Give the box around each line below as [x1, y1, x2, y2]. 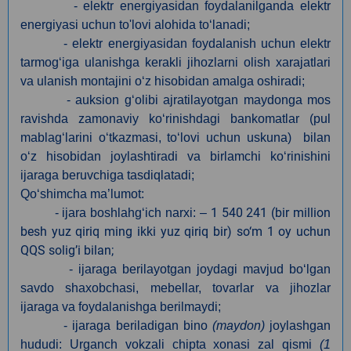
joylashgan [264, 318, 331, 332]
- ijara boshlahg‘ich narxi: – [20, 205, 211, 219]
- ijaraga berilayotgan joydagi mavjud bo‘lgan [20, 262, 331, 276]
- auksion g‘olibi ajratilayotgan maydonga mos [20, 92, 331, 107]
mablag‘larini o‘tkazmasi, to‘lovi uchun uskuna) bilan [20, 130, 331, 144]
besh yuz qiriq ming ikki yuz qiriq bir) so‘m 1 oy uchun [20, 223, 331, 239]
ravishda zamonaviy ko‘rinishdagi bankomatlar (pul [20, 111, 331, 125]
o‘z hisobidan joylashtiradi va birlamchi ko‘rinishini [20, 149, 331, 163]
